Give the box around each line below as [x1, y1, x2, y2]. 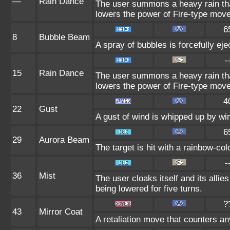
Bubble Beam [39, 32, 90, 42]
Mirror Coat [39, 207, 83, 217]
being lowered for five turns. [95, 184, 202, 194]
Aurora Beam [39, 135, 89, 145]
